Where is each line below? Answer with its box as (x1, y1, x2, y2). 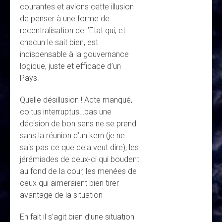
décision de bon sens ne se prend (20, 119, 136, 129)
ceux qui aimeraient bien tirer (20, 178, 119, 188)
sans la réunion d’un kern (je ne (20, 131, 125, 141)
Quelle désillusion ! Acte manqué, (20, 95, 132, 105)
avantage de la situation (20, 190, 103, 200)
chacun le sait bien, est (20, 38, 98, 48)
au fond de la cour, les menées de (20, 166, 137, 176)
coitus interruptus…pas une (20, 107, 111, 117)
